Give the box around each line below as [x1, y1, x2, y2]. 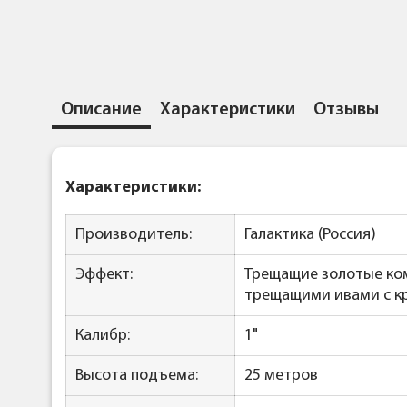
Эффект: [75, 266, 133, 284]
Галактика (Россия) [244, 226, 376, 244]
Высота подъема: [75, 367, 198, 385]
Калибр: [75, 327, 130, 345]
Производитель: [75, 226, 192, 244]
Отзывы [313, 101, 379, 120]
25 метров [244, 367, 318, 385]
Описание [61, 101, 142, 120]
